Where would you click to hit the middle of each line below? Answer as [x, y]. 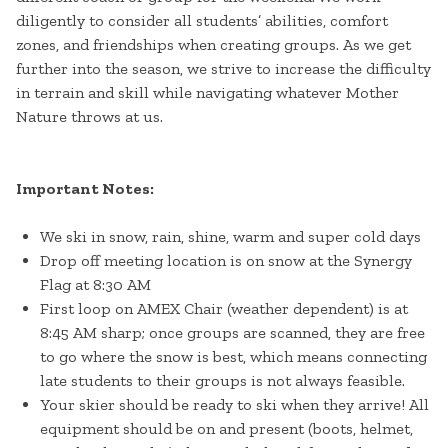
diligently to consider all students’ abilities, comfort [202, 21]
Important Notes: [85, 189]
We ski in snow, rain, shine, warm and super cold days [230, 237]
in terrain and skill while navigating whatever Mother [207, 93]
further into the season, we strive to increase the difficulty [223, 69]
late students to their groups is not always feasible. [222, 381]
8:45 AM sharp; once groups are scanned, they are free [232, 333]
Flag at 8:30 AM [95, 285]
